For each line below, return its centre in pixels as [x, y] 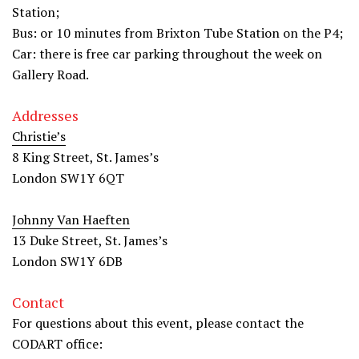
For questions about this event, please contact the [158, 323]
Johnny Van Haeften [71, 219]
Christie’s [39, 136]
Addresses [45, 115]
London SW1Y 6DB [67, 261]
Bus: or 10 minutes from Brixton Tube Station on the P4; [177, 32]
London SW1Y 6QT [68, 177]
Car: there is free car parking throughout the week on [167, 53]
